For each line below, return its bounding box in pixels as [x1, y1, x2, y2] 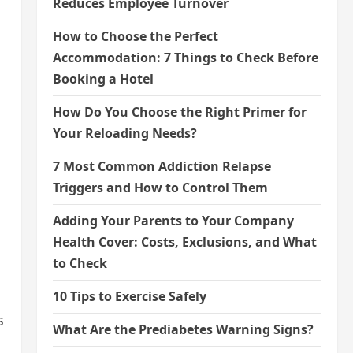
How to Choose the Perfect [52, 28, 218, 45]
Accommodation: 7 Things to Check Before [52, 49, 318, 66]
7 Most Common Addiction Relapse [52, 158, 271, 175]
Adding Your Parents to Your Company [52, 212, 294, 229]
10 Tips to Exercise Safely [52, 288, 206, 305]
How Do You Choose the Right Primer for [52, 103, 307, 121]
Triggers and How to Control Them [52, 179, 268, 196]
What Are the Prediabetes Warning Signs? [52, 321, 314, 338]
